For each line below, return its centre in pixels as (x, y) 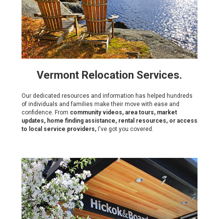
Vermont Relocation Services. (109, 75)
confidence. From (46, 112)
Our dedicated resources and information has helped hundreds (107, 96)
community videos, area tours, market (123, 112)
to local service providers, (60, 129)
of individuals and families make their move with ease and (100, 104)
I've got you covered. (126, 129)
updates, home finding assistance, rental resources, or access (109, 121)
